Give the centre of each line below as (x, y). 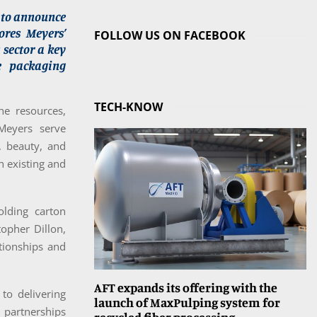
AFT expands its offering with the (186, 288)
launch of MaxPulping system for (187, 302)
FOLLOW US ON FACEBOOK (170, 36)
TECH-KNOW (128, 107)
